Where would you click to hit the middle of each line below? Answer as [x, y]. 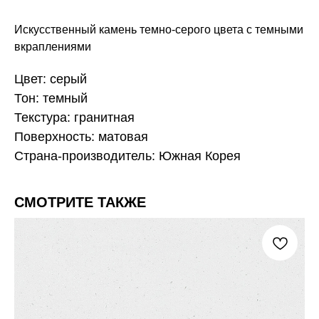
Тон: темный [51, 99]
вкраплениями [53, 47]
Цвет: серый [51, 79]
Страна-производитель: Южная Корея [127, 156]
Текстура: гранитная [74, 118]
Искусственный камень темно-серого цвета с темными [159, 30]
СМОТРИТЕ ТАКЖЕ [80, 203]
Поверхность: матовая [81, 137]
